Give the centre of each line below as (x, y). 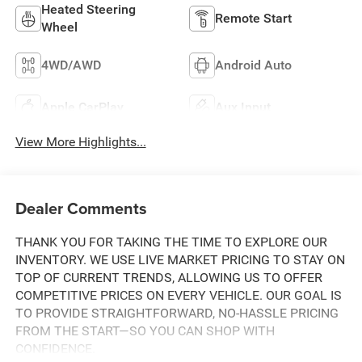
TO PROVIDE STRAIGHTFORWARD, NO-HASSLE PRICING (177, 313)
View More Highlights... (80, 142)
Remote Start (253, 19)
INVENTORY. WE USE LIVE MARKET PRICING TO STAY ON (180, 259)
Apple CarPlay (82, 107)
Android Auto (253, 65)
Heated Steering (88, 10)
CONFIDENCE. (55, 348)
